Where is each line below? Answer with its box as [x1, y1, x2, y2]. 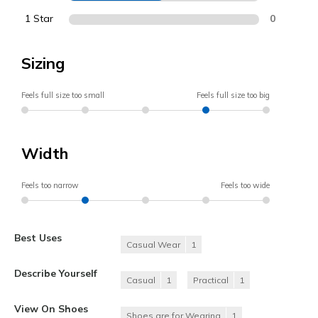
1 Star [25, 12, 53, 26]
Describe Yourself [14, 267, 97, 280]
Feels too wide [221, 180, 270, 191]
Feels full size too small [21, 90, 104, 101]
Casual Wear [126, 239, 180, 251]
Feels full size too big [197, 90, 270, 101]
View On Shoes [14, 302, 88, 315]
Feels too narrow [21, 180, 79, 191]
